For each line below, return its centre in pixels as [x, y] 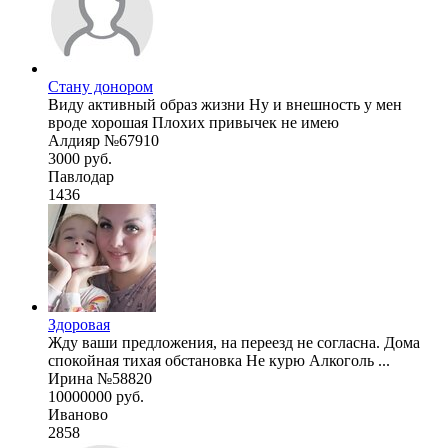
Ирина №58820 [100, 378]
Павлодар [81, 176]
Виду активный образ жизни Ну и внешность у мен [225, 104]
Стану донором [100, 86]
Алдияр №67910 [103, 140]
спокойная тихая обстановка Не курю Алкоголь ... [219, 360]
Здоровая [79, 324]
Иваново [78, 414]
